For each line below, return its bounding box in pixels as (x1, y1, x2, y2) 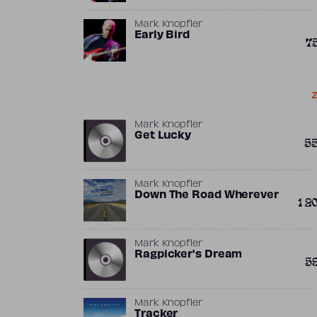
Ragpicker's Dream (134, 250, 243, 260)
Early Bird (134, 30, 190, 40)
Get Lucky (134, 131, 192, 141)
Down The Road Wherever (134, 190, 279, 200)
